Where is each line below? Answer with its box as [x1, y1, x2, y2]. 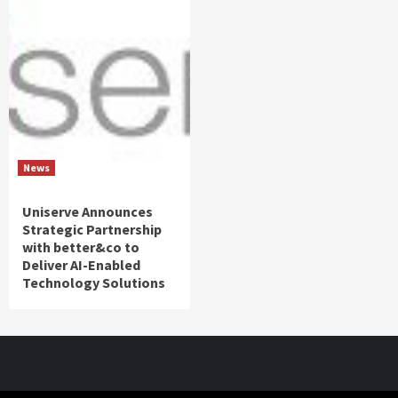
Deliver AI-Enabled [22, 256, 140, 275]
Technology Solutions [22, 274, 165, 292]
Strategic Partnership [22, 220, 162, 239]
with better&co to [22, 238, 139, 257]
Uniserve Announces [22, 203, 153, 221]
